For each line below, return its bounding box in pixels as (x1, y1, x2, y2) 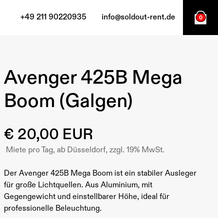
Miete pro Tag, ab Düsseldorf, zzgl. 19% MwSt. (5, 145, 164, 155)
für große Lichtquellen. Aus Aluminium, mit (3, 180, 152, 190)
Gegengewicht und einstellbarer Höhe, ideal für (3, 192, 169, 202)
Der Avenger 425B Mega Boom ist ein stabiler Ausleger (3, 168, 197, 179)
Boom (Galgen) (3, 88, 133, 114)
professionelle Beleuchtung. (3, 203, 102, 214)
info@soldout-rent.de (102, 12, 175, 22)
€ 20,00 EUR (3, 124, 93, 145)
